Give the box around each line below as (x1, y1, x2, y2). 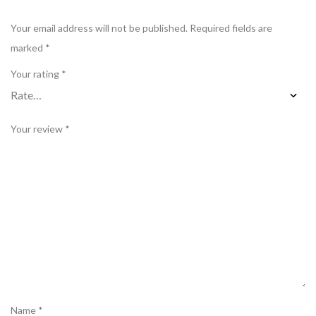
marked (11, 41, 45, 54)
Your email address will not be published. (11, 21, 188, 34)
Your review (11, 122, 65, 135)
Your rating (11, 67, 61, 80)
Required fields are (190, 21, 272, 34)
